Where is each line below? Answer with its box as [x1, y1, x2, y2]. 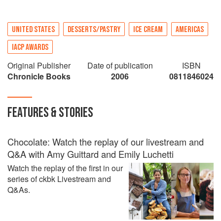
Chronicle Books [7, 70, 71, 82]
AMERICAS [176, 24, 204, 35]
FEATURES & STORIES [7, 104, 93, 121]
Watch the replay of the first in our [7, 162, 123, 174]
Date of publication [87, 59, 153, 71]
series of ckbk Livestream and [7, 173, 111, 184]
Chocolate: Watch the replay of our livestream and [7, 135, 204, 148]
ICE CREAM [133, 24, 163, 35]
